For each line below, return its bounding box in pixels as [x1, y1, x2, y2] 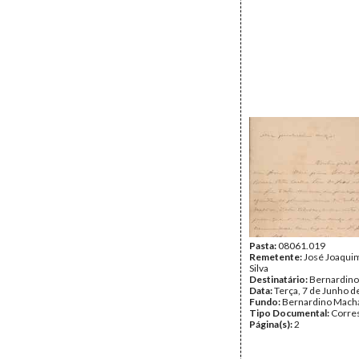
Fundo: [249, 296, 282, 308]
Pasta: [249, 240, 278, 252]
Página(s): [249, 318, 294, 330]
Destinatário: [249, 273, 309, 285]
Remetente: [249, 251, 304, 263]
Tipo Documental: [249, 307, 331, 319]
